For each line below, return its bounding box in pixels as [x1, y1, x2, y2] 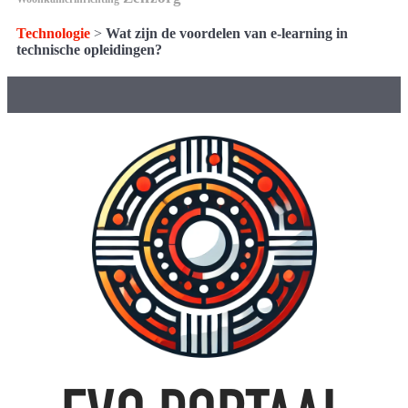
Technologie [16, 25, 90, 42]
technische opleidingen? [16, 42, 162, 58]
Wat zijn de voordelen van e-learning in [106, 25, 348, 42]
